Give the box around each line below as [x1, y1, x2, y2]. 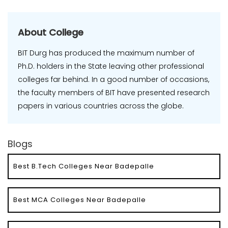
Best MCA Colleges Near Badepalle [13, 195, 146, 205]
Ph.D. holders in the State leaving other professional [18, 61, 204, 72]
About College [18, 26, 83, 39]
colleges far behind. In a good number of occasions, [18, 74, 209, 85]
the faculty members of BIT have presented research [18, 88, 210, 98]
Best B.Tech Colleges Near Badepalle [13, 161, 154, 172]
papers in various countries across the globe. [18, 101, 184, 111]
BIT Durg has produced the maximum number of [18, 48, 194, 59]
